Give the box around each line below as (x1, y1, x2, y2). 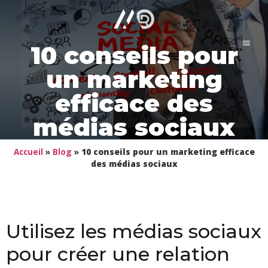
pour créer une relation (6, 242, 230, 266)
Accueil (13, 145, 43, 157)
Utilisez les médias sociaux (6, 219, 261, 243)
